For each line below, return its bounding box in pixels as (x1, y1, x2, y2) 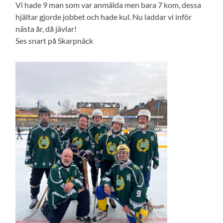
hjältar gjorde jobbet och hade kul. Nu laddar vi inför (15, 11, 192, 21)
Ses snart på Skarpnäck (15, 35, 94, 45)
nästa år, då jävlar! (15, 23, 77, 33)
